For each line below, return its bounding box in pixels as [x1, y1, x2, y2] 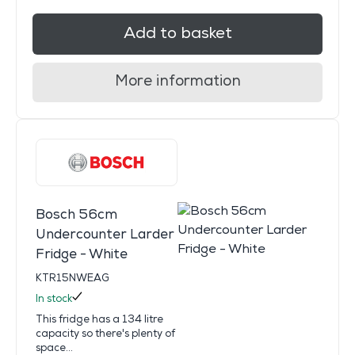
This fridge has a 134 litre [36, 312, 163, 326]
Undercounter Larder [36, 226, 174, 242]
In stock [36, 292, 72, 305]
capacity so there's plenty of [36, 326, 175, 340]
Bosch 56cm [36, 206, 117, 223]
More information [114, 71, 241, 90]
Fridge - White [36, 246, 128, 262]
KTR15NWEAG [36, 271, 109, 284]
